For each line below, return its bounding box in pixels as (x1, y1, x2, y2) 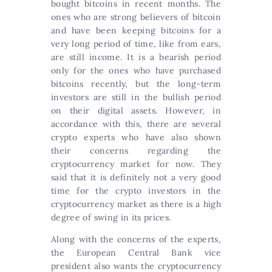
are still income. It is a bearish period (51, 52, 221, 63)
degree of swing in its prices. (51, 212, 171, 223)
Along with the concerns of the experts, (51, 234, 221, 245)
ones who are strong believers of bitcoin (51, 12, 221, 22)
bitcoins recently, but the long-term (51, 78, 221, 89)
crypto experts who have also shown (51, 132, 221, 143)
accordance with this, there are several (51, 118, 221, 129)
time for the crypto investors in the (51, 185, 221, 196)
